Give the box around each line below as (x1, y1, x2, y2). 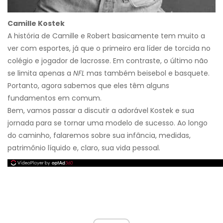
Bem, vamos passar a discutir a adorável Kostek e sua (7, 106, 194, 116)
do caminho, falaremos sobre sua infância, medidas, (7, 130, 191, 141)
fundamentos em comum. (7, 93, 102, 104)
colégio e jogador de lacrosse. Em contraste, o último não (7, 56, 208, 66)
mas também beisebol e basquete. (85, 68, 210, 79)
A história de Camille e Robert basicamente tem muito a (7, 31, 205, 41)
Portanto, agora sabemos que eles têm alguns (7, 81, 169, 91)
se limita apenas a (7, 68, 73, 79)
